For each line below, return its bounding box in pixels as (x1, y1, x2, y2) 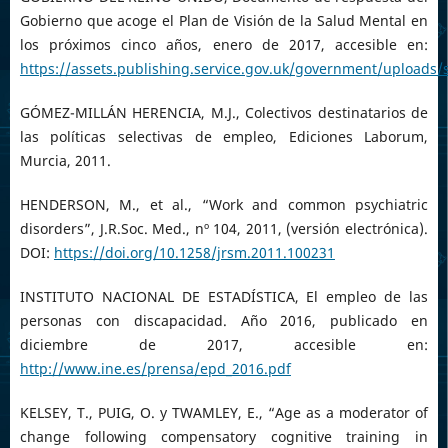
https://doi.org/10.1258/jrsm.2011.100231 (53, 242, 335, 262)
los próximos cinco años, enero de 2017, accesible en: (19, 34, 429, 54)
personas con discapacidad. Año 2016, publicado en (19, 310, 429, 330)
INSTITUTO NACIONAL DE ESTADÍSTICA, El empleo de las (19, 286, 429, 306)
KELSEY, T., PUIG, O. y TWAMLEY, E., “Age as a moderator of (19, 402, 429, 422)
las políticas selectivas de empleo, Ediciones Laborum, (19, 126, 429, 146)
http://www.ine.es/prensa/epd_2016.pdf (19, 358, 291, 378)
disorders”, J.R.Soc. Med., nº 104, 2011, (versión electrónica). (19, 218, 429, 238)
